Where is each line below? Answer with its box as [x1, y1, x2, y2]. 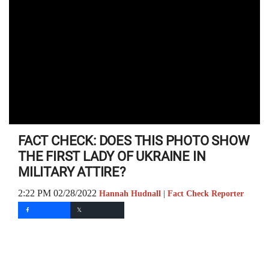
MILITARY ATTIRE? [18, 165, 125, 180]
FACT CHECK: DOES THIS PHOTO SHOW [18, 133, 250, 148]
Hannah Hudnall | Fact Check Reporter [99, 189, 244, 198]
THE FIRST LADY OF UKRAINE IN [18, 149, 206, 164]
